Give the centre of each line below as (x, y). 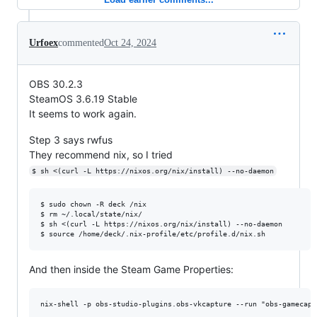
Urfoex (44, 42)
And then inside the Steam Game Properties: (131, 269)
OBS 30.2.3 (56, 83)
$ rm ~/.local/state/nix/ (91, 214)
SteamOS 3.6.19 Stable (83, 98)
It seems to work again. (83, 113)
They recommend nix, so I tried (101, 154)
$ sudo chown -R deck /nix (93, 204)
